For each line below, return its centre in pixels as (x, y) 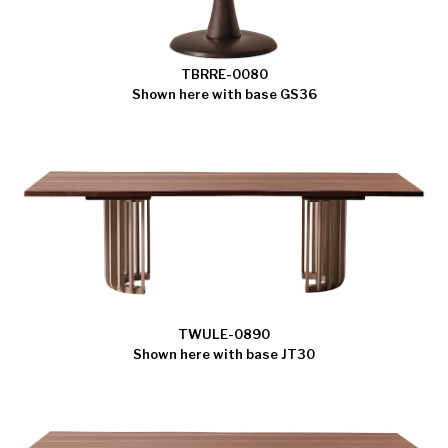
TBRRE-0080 (224, 74)
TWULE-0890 (224, 334)
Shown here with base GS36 (224, 94)
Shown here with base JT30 (224, 354)
